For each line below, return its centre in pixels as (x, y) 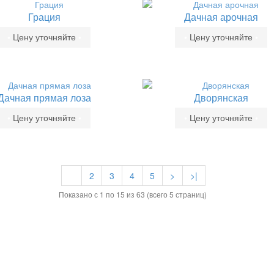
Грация (44, 17)
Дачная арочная (221, 17)
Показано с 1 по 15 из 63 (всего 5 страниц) (132, 194)
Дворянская (221, 98)
